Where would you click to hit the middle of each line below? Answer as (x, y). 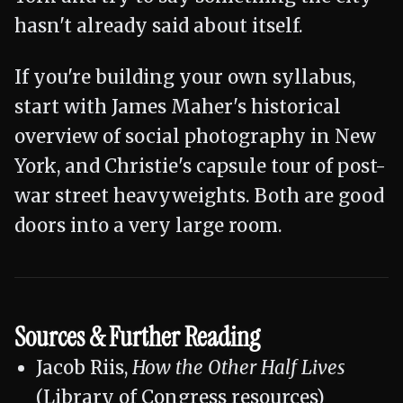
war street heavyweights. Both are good (199, 196)
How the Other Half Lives (239, 368)
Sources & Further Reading (137, 337)
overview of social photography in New (195, 137)
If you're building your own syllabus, (185, 77)
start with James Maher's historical (178, 107)
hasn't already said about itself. (159, 26)
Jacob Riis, (84, 368)
